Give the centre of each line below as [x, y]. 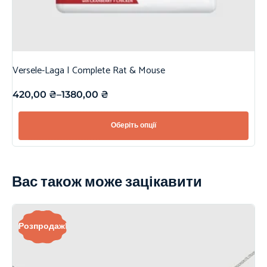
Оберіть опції [133, 125]
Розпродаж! [43, 226]
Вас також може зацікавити [107, 182]
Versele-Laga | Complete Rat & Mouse [89, 70]
